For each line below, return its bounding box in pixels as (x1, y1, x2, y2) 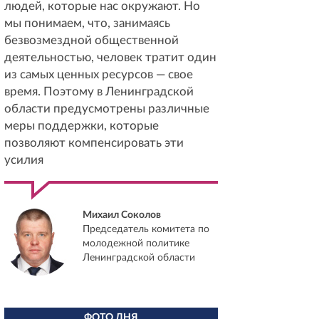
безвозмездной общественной (4, 34, 179, 46)
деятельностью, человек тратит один (4, 51, 216, 63)
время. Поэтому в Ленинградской (4, 85, 194, 98)
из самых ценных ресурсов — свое (4, 68, 193, 80)
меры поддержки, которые (4, 120, 159, 132)
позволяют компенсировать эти (4, 137, 184, 149)
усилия (4, 154, 43, 166)
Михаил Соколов (83, 210, 161, 220)
